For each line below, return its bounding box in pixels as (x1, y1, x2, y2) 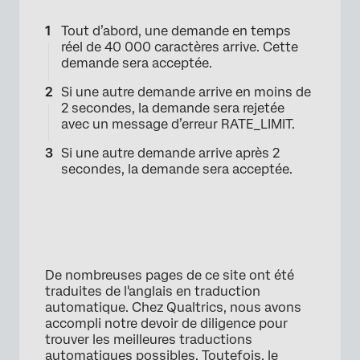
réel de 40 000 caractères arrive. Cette (61, 39, 298, 55)
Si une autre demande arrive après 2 (61, 145, 280, 161)
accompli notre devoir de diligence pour (45, 316, 288, 331)
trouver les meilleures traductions (45, 332, 252, 347)
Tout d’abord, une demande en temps (61, 23, 291, 39)
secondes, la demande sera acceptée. (61, 162, 292, 177)
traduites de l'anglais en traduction (45, 284, 260, 299)
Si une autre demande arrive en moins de (61, 84, 311, 100)
